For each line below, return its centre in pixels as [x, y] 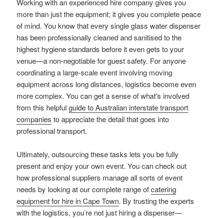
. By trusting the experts [157, 201]
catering [164, 189]
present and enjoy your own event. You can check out [102, 166]
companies [34, 119]
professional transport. [52, 131]
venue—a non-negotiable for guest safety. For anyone [101, 61]
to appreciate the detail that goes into [110, 119]
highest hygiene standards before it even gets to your [100, 49]
